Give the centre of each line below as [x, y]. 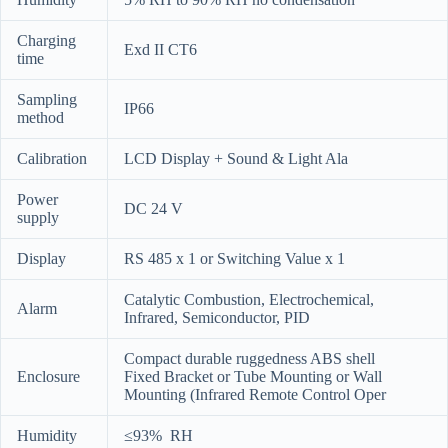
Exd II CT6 [160, 49]
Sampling [47, 99]
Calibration [52, 158]
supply [38, 217]
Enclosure [48, 376]
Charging [46, 40]
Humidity [47, 435]
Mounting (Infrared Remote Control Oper [255, 394]
